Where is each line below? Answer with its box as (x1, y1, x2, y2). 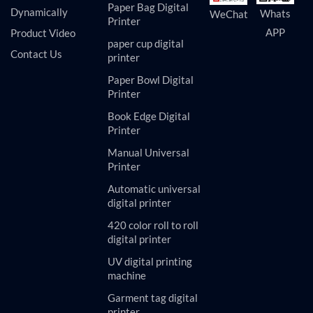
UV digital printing (108, 256, 193, 268)
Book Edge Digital (108, 110, 191, 123)
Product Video (10, 27, 75, 40)
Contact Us (10, 48, 62, 61)
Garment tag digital (108, 292, 198, 305)
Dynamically (10, 6, 68, 19)
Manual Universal (108, 147, 190, 159)
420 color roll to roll (108, 219, 199, 232)
